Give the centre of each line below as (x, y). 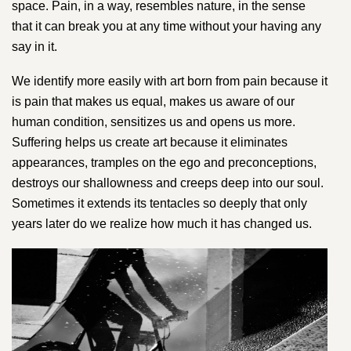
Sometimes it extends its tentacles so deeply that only (159, 203)
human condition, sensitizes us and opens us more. (154, 121)
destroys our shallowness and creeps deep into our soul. (168, 183)
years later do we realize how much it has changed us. (162, 223)
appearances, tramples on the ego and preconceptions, (164, 162)
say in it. (34, 46)
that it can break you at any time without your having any (166, 26)
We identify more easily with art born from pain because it (170, 81)
